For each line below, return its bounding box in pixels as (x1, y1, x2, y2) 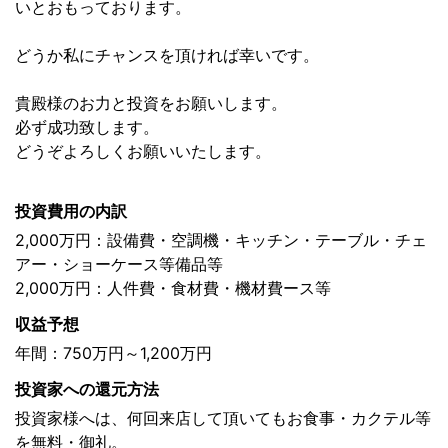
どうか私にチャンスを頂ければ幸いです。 (15, 45, 319, 66)
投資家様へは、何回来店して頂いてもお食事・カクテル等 (15, 408, 431, 429)
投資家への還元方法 (15, 379, 159, 400)
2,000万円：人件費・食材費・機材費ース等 (15, 278, 331, 299)
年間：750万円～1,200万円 (15, 343, 212, 364)
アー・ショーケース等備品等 (15, 254, 223, 275)
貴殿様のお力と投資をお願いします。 (15, 93, 287, 114)
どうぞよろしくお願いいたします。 (15, 141, 271, 162)
